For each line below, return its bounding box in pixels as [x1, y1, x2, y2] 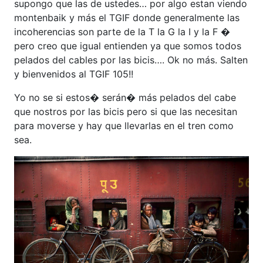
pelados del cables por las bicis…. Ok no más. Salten [14, 53, 248, 66]
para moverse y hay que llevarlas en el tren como [14, 119, 234, 131]
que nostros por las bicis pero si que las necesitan [14, 105, 237, 117]
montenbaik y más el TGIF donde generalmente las [14, 11, 240, 23]
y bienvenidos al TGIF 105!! [14, 68, 133, 80]
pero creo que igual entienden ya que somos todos [14, 39, 241, 52]
